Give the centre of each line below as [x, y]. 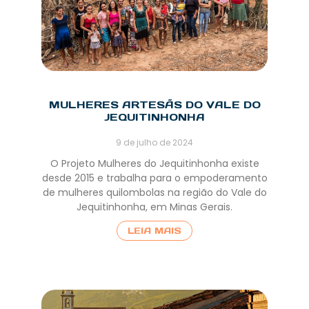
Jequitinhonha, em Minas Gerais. [154, 207]
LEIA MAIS [154, 231]
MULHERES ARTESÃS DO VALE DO [154, 105]
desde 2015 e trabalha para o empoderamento [154, 178]
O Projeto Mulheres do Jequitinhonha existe [154, 164]
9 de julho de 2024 [154, 143]
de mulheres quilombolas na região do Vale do [154, 193]
